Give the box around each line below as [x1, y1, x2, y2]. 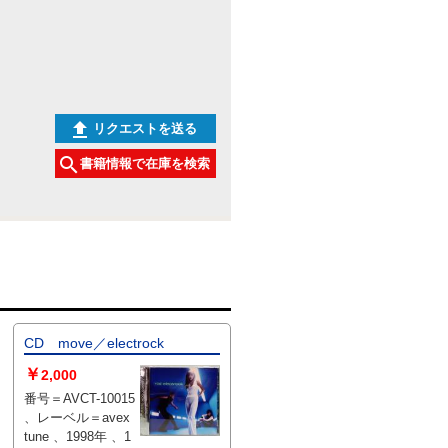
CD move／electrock [23, 334, 164, 351]
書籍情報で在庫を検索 [80, 155, 210, 171]
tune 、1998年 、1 [23, 428, 53, 444]
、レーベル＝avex [23, 409, 130, 425]
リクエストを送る [93, 120, 197, 136]
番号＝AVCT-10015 [23, 390, 135, 406]
